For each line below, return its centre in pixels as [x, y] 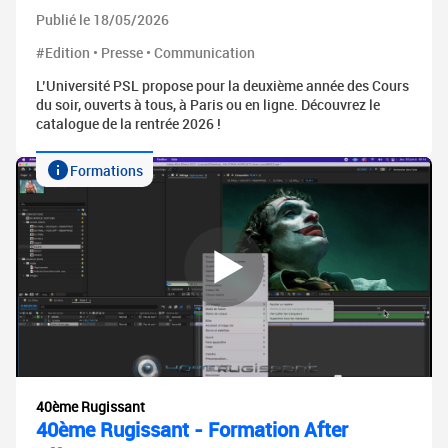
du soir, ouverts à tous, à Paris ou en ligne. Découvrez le [208, 105]
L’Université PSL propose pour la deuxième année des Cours [222, 86]
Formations [106, 170]
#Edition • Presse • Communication [145, 53]
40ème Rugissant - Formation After [192, 430]
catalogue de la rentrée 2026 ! [128, 124]
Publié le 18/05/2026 [102, 20]
